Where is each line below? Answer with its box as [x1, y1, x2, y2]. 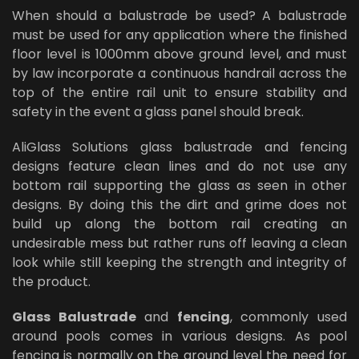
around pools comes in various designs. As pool [12, 327, 347, 345]
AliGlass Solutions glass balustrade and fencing [12, 138, 347, 156]
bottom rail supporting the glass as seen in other [12, 176, 347, 195]
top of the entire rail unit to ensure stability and [12, 83, 347, 102]
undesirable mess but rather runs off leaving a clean [12, 234, 347, 252]
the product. [12, 272, 91, 291]
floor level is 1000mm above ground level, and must [12, 45, 347, 63]
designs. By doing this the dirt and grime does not [12, 196, 347, 214]
